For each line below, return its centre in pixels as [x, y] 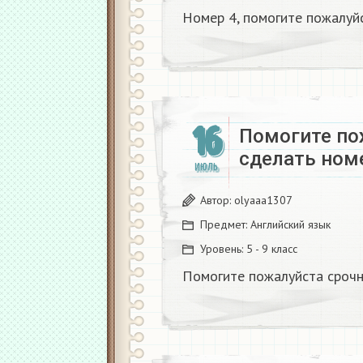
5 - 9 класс [272, 249]
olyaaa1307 [263, 200]
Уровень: [223, 249]
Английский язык [290, 224]
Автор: [217, 200]
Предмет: [225, 224]
